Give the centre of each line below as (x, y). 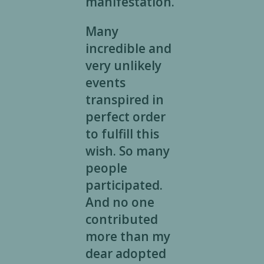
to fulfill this (122, 134)
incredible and (128, 49)
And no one (120, 202)
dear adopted (126, 254)
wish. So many (127, 151)
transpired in (124, 100)
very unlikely (123, 66)
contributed (121, 220)
